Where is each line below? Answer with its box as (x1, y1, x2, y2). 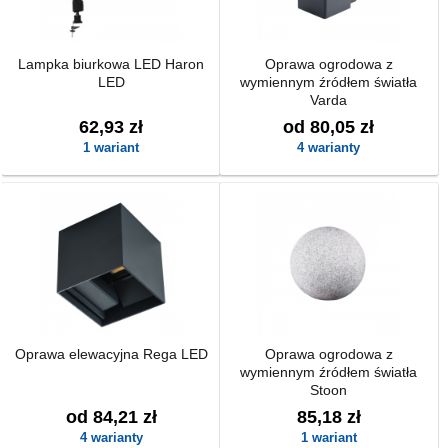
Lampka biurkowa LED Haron (18, 56, 205, 72)
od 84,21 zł (65, 407, 157, 427)
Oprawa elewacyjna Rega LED (14, 346, 208, 362)
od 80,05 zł (283, 117, 375, 137)
